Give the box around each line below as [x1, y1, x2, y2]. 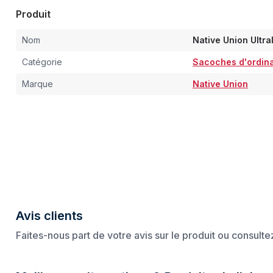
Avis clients [16, 208, 83, 223]
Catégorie [22, 57, 62, 67]
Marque [22, 79, 53, 89]
